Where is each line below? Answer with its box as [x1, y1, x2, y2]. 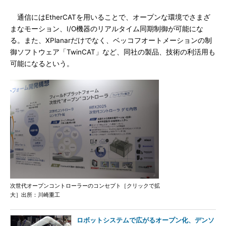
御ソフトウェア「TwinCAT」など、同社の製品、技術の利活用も [10, 48, 215, 56]
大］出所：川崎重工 [10, 191, 60, 198]
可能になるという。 [10, 60, 74, 68]
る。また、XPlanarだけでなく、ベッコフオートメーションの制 [10, 36, 212, 44]
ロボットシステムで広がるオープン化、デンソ [77, 216, 214, 224]
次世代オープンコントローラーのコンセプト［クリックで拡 [10, 182, 160, 189]
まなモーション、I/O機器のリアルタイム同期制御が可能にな [10, 25, 203, 33]
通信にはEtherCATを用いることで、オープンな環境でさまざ [10, 13, 210, 21]
